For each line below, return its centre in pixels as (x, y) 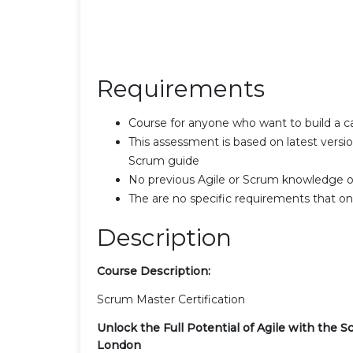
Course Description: (154, 271)
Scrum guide (164, 160)
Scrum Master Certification (171, 299)
